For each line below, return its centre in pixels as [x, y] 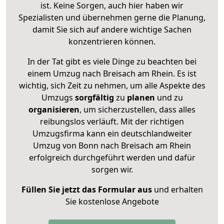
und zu [169, 97]
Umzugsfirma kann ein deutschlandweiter [112, 133]
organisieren [54, 109]
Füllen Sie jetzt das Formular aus [86, 189]
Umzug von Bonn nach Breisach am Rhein [112, 145]
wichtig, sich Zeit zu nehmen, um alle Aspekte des [112, 85]
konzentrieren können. [112, 41]
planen [141, 97]
